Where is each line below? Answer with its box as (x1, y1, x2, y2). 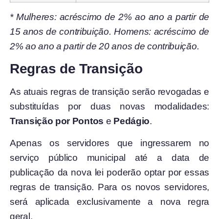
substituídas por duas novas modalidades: (10, 101, 209, 112)
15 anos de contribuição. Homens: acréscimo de (10, 26, 209, 37)
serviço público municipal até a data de (10, 152, 209, 163)
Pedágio (113, 116, 150, 127)
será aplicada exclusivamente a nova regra (10, 196, 209, 207)
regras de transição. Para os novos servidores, (10, 181, 209, 192)
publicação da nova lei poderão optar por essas (10, 167, 209, 177)
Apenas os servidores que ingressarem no (10, 137, 209, 148)
